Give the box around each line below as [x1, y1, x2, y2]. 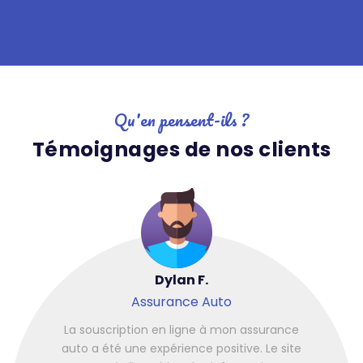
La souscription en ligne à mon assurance [64, 322, 299, 339]
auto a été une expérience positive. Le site [62, 340, 301, 357]
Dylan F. [155, 271, 208, 290]
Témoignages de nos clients [32, 135, 331, 164]
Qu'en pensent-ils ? [114, 105, 249, 134]
